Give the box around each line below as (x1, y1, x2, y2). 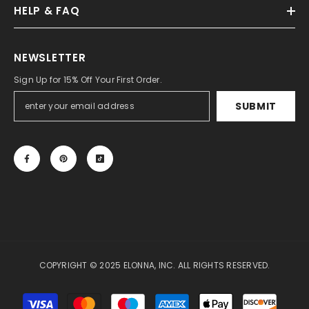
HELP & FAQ (14, 3, 80, 19)
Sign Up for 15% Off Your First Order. (14, 74, 162, 86)
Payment (154, 290, 192, 303)
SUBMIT (235, 99, 277, 114)
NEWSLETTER (14, 50, 86, 66)
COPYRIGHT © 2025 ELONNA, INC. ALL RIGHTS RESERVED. (39, 259, 270, 272)
